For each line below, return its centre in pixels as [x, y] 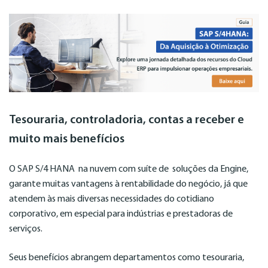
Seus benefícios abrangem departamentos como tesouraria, [127, 258]
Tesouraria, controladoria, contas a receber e [127, 121]
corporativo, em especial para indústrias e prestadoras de [121, 214]
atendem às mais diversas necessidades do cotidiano [112, 200]
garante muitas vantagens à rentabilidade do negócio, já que [128, 185]
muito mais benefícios [67, 140]
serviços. [26, 229]
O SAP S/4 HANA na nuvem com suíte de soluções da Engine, [129, 170]
